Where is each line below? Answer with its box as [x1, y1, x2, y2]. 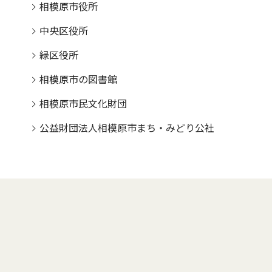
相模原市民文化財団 [39, 98, 127, 110]
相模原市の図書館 [39, 73, 117, 86]
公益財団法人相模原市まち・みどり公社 [39, 122, 214, 134]
